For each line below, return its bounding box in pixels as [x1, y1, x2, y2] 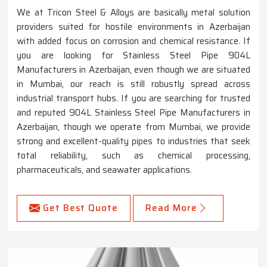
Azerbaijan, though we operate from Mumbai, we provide [17, 120, 250, 135]
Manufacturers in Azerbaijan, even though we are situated [17, 63, 250, 77]
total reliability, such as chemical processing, [17, 148, 250, 163]
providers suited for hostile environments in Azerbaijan [17, 20, 250, 35]
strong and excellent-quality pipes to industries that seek [17, 134, 250, 149]
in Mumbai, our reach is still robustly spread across [17, 77, 250, 92]
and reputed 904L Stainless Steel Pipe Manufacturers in [17, 105, 250, 120]
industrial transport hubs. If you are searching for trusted [17, 91, 250, 106]
